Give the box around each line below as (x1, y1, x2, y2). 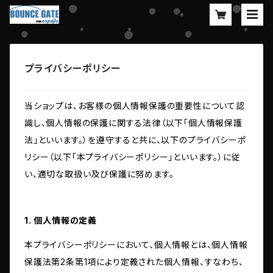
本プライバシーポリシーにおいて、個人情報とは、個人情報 (24, 239, 248, 250)
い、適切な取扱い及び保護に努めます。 (24, 169, 174, 180)
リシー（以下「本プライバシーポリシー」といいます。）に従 (24, 152, 241, 163)
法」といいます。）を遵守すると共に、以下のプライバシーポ (24, 135, 246, 146)
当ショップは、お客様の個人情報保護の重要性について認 (24, 101, 245, 112)
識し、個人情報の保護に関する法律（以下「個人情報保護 (24, 118, 243, 129)
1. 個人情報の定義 (24, 215, 97, 226)
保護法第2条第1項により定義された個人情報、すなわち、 (24, 257, 244, 268)
